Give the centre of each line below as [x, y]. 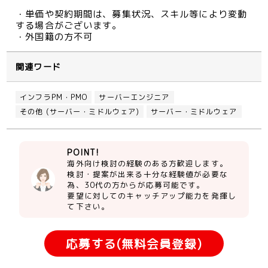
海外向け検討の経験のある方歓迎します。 [147, 164]
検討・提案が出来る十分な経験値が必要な [147, 174]
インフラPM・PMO [54, 98]
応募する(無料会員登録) [134, 244]
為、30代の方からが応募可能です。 [136, 185]
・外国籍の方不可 [54, 37]
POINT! [83, 153]
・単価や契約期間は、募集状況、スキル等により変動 [132, 14]
